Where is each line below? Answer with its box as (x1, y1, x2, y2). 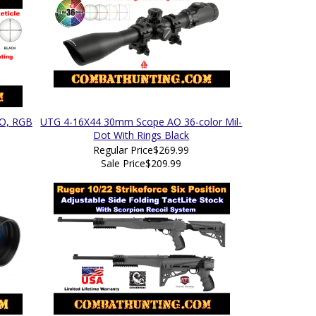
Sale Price (101, 157, 146, 170)
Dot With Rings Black (93, 128, 190, 142)
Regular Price (93, 143, 154, 157)
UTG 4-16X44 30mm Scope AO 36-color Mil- (40, 115, 243, 128)
